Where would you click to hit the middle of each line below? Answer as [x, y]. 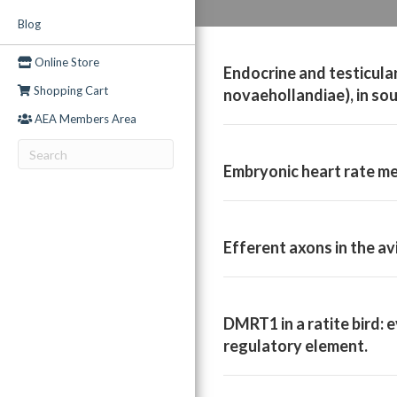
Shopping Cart [70, 90]
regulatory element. [296, 346]
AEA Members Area [84, 119]
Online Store [66, 62]
